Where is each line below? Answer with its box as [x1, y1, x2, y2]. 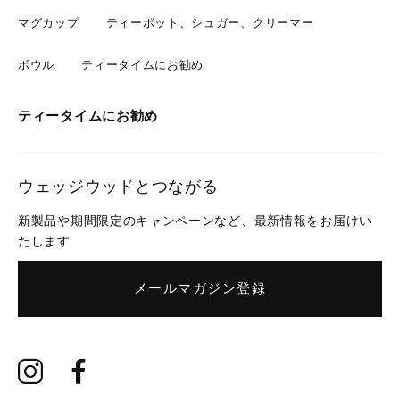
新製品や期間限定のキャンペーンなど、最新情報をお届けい [18, 212, 372, 229]
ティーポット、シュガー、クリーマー [105, 14, 314, 30]
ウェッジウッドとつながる [18, 175, 219, 196]
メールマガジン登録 [133, 279, 267, 297]
